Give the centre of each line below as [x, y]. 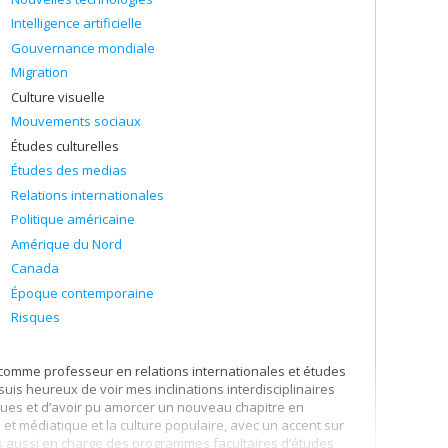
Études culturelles [65, 145]
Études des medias [69, 170]
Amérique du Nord [66, 243]
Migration [39, 72]
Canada [35, 268]
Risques [35, 317]
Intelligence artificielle [76, 23]
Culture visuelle [58, 96]
